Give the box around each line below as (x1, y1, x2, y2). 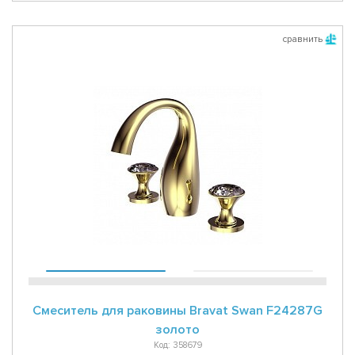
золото (155, 322, 200, 338)
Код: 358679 (153, 340, 202, 351)
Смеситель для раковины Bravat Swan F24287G (32, 303, 323, 319)
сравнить (282, 33, 323, 46)
